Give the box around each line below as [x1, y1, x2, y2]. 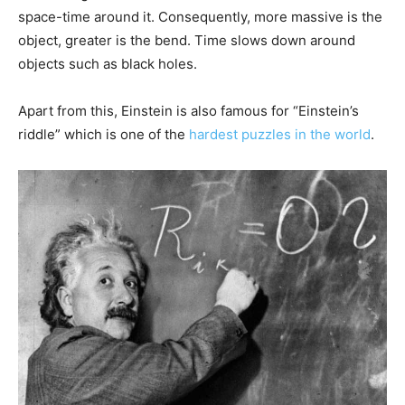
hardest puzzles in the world [189, 126, 371, 143]
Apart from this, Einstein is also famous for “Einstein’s [18, 102, 359, 119]
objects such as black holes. [18, 55, 197, 72]
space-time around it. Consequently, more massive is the [18, 8, 382, 25]
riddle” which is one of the [18, 126, 189, 143]
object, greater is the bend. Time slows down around [18, 32, 355, 49]
